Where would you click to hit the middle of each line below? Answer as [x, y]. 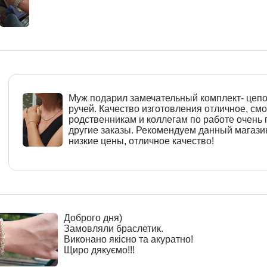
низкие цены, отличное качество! [142, 141]
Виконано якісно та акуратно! [129, 240]
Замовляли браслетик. [114, 229]
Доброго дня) [93, 218]
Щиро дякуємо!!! [100, 250]
